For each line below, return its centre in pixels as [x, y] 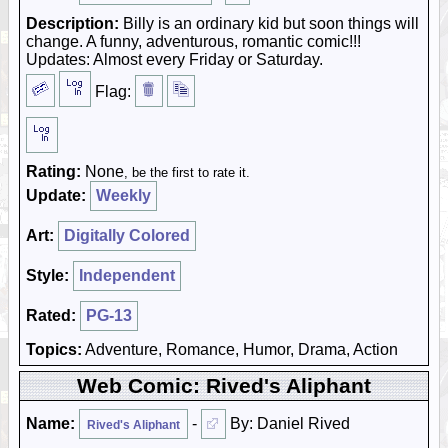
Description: [72, 23]
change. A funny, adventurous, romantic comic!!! [193, 41]
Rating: [53, 171]
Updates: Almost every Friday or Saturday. [174, 59]
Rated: [51, 315]
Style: [47, 275]
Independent [127, 275]
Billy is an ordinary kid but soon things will [269, 23]
